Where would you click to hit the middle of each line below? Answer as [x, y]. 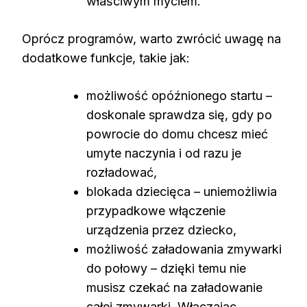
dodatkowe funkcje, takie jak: [106, 58]
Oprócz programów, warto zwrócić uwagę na [151, 38]
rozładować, [122, 172]
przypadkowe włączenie [156, 210]
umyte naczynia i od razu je [164, 153]
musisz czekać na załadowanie [174, 287]
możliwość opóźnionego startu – [179, 95]
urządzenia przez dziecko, [161, 230]
